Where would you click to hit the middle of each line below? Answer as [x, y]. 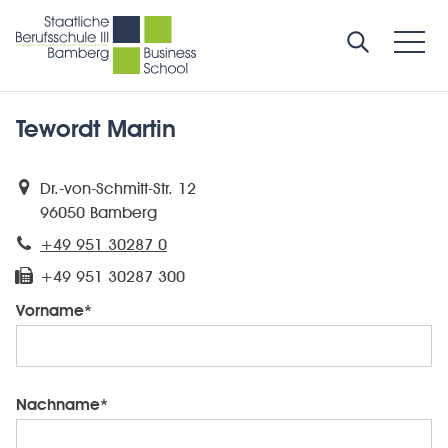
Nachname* [61, 405]
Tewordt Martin [95, 129]
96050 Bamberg [98, 213]
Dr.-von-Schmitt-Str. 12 [117, 189]
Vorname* [53, 311]
